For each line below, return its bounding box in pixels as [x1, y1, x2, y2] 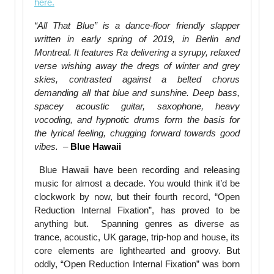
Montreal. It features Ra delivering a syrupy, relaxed [34, 47, 240, 58]
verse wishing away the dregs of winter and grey [34, 61, 240, 72]
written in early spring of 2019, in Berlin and [34, 34, 240, 45]
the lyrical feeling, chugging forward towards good [34, 128, 240, 139]
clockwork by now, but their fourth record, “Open [34, 191, 240, 202]
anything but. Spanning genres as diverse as [34, 218, 240, 229]
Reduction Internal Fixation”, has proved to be [34, 205, 240, 216]
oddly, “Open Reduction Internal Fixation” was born [34, 259, 240, 270]
